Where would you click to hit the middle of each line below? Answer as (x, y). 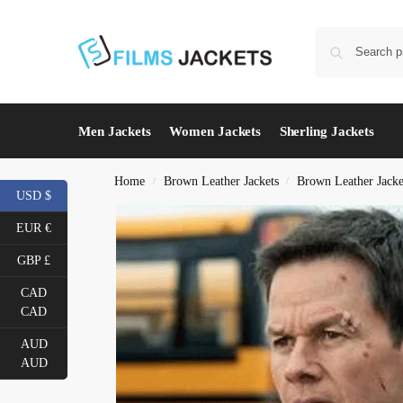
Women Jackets (215, 131)
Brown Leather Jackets (221, 181)
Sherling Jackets (327, 131)
